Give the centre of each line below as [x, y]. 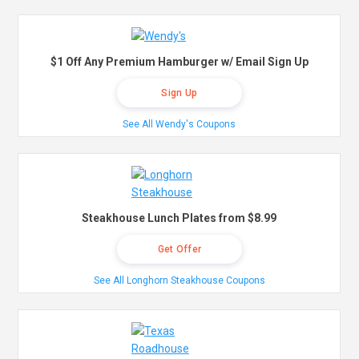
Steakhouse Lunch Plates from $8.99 [179, 218]
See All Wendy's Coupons [179, 125]
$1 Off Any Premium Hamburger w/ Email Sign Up [179, 62]
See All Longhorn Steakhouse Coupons [179, 281]
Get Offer [179, 250]
